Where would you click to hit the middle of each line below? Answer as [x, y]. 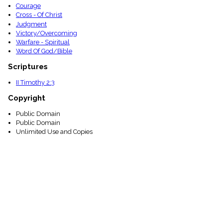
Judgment [31, 24]
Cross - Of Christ [39, 15]
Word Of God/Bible [44, 51]
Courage [28, 6]
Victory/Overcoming [47, 33]
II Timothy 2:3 [35, 82]
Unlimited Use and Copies [54, 132]
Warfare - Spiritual [43, 42]
